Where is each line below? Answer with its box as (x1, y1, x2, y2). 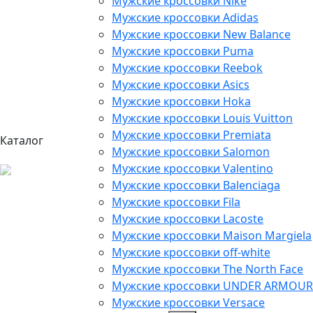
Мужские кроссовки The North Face (112, 261, 303, 277)
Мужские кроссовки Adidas (112, 10, 259, 26)
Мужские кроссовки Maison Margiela (112, 228, 312, 244)
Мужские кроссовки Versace (112, 295, 265, 311)
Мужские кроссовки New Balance (112, 27, 291, 43)
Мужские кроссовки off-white (112, 245, 270, 261)
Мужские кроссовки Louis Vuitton (112, 110, 293, 126)
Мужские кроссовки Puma (112, 43, 254, 59)
